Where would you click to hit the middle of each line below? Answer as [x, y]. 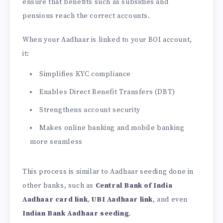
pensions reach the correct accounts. [86, 16]
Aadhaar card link [55, 200]
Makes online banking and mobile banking [112, 128]
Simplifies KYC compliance [85, 74]
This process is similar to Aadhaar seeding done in [108, 172]
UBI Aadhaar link [122, 200]
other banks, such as [59, 186]
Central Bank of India [134, 186]
